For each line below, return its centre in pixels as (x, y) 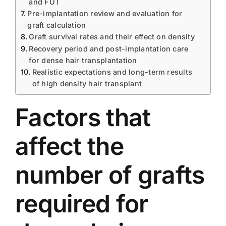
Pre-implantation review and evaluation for (105, 13)
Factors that (83, 117)
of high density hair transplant (87, 83)
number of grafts (110, 175)
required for (82, 203)
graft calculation (57, 25)
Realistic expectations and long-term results (112, 72)
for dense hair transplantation (83, 60)
